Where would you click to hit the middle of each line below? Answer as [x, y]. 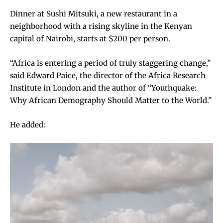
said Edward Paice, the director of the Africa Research [108, 75]
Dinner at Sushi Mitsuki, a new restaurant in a [94, 14]
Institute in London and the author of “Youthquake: [103, 88]
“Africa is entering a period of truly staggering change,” [110, 63]
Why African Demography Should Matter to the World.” [111, 100]
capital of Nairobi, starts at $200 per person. [90, 39]
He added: [28, 125]
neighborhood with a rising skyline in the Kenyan [101, 26]
